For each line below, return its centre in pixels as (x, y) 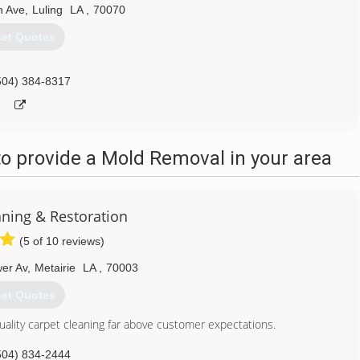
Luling (47, 10)
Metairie (55, 268)
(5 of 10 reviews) (62, 241)
